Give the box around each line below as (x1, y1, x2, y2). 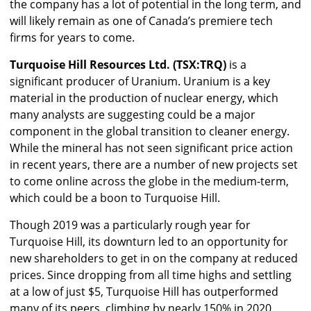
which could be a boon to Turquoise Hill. (10, 190, 220, 206)
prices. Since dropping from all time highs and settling (10, 267, 292, 283)
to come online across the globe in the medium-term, (10, 174, 289, 190)
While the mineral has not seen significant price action (10, 140, 293, 156)
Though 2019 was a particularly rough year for (10, 217, 251, 233)
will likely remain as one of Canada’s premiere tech (10, 13, 273, 29)
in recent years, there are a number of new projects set (10, 157, 298, 173)
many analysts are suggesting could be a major (10, 107, 255, 123)
